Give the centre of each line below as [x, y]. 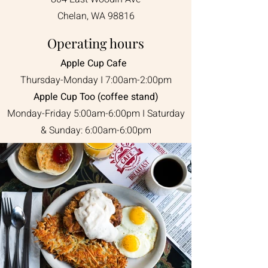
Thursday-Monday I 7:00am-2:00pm [96, 80]
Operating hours [96, 43]
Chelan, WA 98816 [96, 16]
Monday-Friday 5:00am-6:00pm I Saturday [96, 114]
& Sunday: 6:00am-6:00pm [96, 130]
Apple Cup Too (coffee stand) [96, 97]
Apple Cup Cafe [96, 63]
